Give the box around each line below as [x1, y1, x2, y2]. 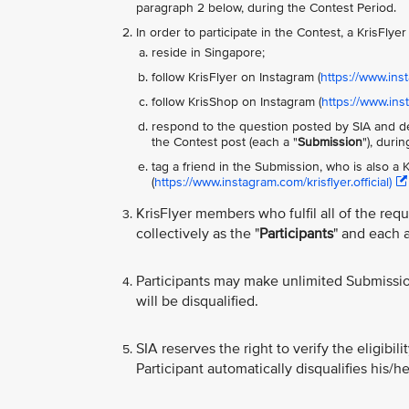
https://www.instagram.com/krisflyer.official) [154, 174, 392, 191]
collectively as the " [136, 225, 259, 244]
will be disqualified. [136, 292, 258, 311]
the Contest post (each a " [152, 134, 298, 151]
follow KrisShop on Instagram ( [152, 94, 321, 110]
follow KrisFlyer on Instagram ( [152, 69, 320, 86]
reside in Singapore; [152, 45, 265, 61]
